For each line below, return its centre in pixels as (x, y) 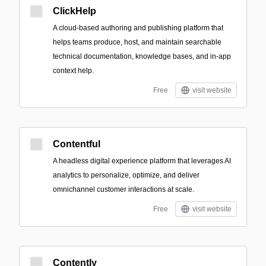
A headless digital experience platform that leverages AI (142, 161)
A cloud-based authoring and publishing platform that (138, 28)
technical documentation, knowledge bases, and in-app (142, 56)
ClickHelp (75, 11)
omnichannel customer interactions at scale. (123, 189)
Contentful (77, 144)
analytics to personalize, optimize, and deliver (126, 175)
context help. (73, 71)
